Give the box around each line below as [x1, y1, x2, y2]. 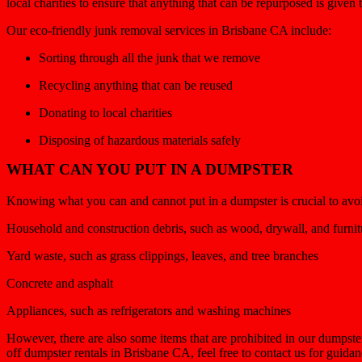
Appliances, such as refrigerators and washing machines [6, 303, 291, 318]
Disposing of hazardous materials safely [39, 133, 241, 147]
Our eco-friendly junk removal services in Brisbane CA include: [6, 23, 331, 37]
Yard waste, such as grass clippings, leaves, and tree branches [6, 248, 318, 263]
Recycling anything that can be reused [39, 78, 233, 92]
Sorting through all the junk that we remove [39, 50, 260, 65]
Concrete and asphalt [6, 276, 113, 290]
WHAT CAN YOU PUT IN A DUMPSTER [6, 160, 293, 178]
